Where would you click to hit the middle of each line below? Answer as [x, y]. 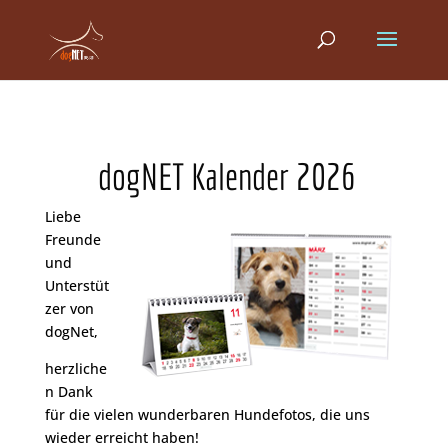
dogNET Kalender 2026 [224, 176]
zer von [69, 308]
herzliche [75, 368]
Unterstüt [76, 285]
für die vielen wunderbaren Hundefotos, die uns [207, 414]
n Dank [68, 391]
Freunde [72, 239]
